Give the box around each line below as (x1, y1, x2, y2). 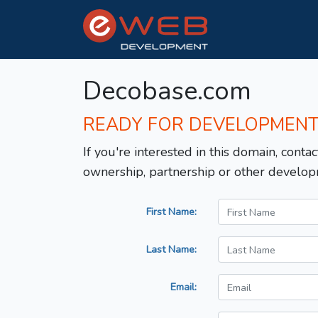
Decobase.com (83, 74, 251, 109)
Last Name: (146, 242, 197, 257)
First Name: (146, 204, 197, 219)
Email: (170, 280, 197, 295)
